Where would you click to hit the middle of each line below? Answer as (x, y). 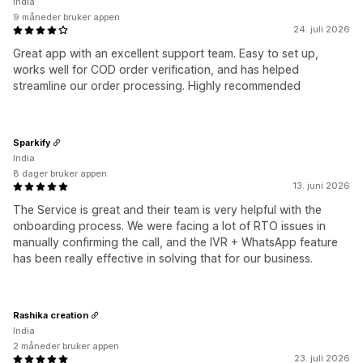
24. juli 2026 (322, 30)
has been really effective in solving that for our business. (163, 258)
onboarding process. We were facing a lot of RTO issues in (169, 226)
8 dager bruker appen (60, 174)
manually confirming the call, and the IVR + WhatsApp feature (175, 242)
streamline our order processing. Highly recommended (157, 86)
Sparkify (32, 142)
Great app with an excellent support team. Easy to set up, (166, 53)
